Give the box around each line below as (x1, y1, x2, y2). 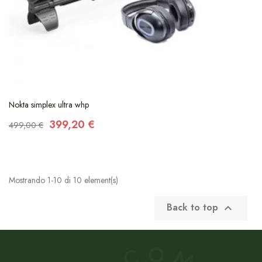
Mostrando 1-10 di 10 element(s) (9, 174, 118, 186)
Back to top (167, 200, 221, 214)
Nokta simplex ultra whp (9, 98, 89, 111)
